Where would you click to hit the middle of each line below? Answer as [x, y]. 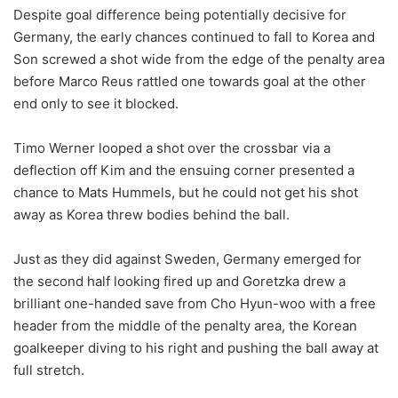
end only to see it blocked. [96, 103]
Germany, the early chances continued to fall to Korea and [194, 36]
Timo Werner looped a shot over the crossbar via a [172, 147]
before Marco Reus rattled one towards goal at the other [190, 81]
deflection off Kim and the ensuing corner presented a [184, 170]
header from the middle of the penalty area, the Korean [185, 325]
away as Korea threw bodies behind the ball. [151, 214]
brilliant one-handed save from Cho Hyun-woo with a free [195, 303]
